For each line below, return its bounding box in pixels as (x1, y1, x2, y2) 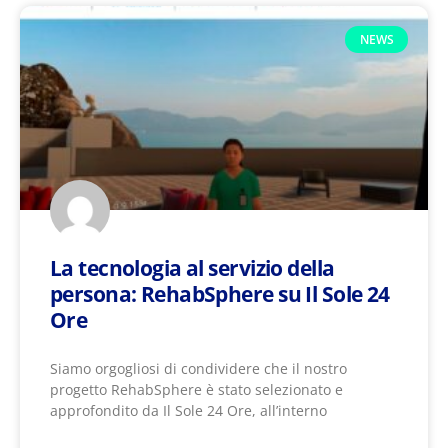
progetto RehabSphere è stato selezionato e (50, 380, 343, 400)
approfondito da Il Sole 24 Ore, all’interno (50, 401, 327, 421)
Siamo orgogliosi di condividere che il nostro (50, 359, 347, 379)
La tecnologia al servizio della (50, 254, 335, 283)
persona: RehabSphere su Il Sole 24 (50, 280, 390, 309)
